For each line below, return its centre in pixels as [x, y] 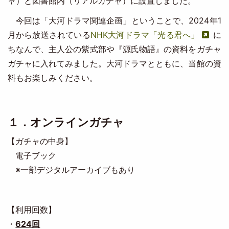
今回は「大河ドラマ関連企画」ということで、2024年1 [114, 20]
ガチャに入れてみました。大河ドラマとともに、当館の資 [114, 63]
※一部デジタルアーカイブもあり [71, 170]
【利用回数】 [32, 210]
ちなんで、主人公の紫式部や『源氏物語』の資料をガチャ [114, 49]
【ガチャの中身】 [40, 141]
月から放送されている [49, 35]
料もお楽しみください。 [52, 78]
